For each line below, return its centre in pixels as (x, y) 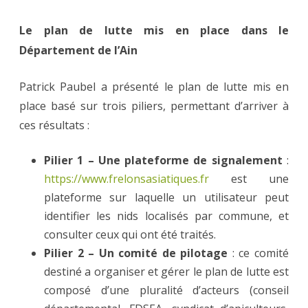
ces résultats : (54, 125)
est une (260, 178)
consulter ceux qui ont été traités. (130, 234)
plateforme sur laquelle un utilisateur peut (166, 197)
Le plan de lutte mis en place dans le (154, 30)
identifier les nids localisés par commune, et (166, 216)
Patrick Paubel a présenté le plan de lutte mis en (154, 86)
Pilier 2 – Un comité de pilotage (136, 253)
